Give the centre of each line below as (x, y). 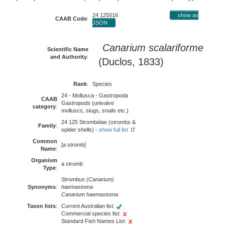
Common (45, 141)
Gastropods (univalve (88, 103)
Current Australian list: (89, 206)
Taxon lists (41, 206)
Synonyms (42, 187)
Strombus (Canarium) (88, 179)
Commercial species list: (92, 213)
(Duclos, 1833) (128, 62)
